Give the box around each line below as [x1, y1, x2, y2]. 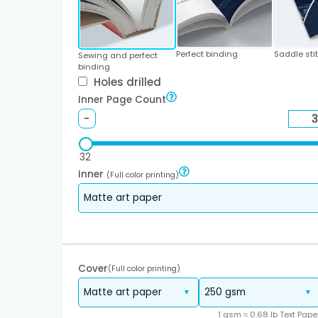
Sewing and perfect [77, 50, 158, 62]
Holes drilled [90, 75, 161, 90]
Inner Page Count [77, 93, 166, 107]
